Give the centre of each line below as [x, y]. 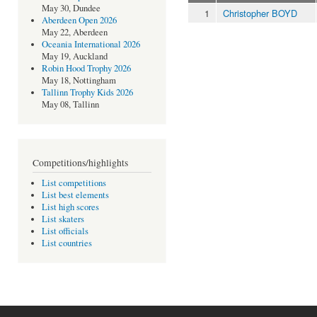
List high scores [70, 207]
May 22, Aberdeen [74, 33]
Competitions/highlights [80, 162]
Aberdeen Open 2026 [79, 21]
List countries [67, 243]
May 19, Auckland [74, 57]
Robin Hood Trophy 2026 [86, 69]
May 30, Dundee [71, 8]
